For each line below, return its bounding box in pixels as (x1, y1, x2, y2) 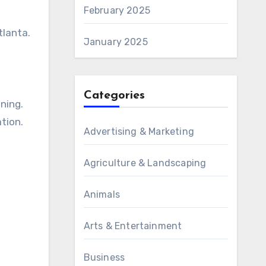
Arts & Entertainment (83, 220, 182, 232)
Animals (83, 189, 120, 200)
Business (83, 252, 125, 263)
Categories (83, 90, 145, 102)
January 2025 (83, 36, 148, 47)
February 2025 (83, 5, 151, 16)
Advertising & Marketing (83, 126, 195, 137)
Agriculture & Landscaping (83, 157, 207, 169)
